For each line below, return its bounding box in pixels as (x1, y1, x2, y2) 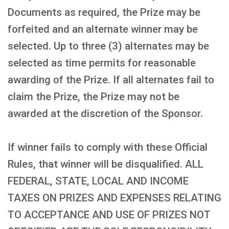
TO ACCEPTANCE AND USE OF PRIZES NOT (8, 209, 211, 221)
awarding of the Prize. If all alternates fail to (8, 74, 214, 86)
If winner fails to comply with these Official (8, 141, 208, 153)
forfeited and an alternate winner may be (8, 23, 198, 35)
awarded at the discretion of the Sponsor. (8, 107, 203, 120)
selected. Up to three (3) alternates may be (8, 40, 209, 52)
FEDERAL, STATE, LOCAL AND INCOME (8, 175, 189, 187)
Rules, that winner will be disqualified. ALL (8, 158, 203, 170)
